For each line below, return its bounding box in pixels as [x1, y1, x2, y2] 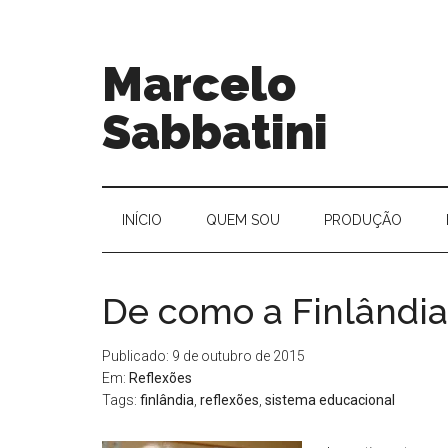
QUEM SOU [206, 212, 280, 228]
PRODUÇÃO [324, 212, 402, 228]
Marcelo [102, 56, 296, 112]
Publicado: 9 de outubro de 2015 [102, 348, 305, 364]
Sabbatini [102, 104, 328, 160]
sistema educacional [265, 392, 395, 408]
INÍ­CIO [122, 212, 162, 228]
